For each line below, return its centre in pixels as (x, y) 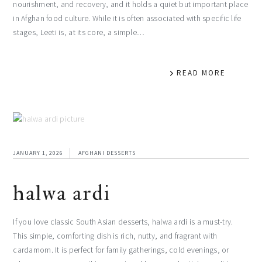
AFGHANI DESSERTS (107, 153)
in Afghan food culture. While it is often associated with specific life (127, 18)
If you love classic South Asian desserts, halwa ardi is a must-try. (123, 222)
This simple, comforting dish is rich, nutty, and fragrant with (115, 236)
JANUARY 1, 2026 (38, 153)
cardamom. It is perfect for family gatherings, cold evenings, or (121, 250)
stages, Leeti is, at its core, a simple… (79, 32)
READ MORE (201, 73)
